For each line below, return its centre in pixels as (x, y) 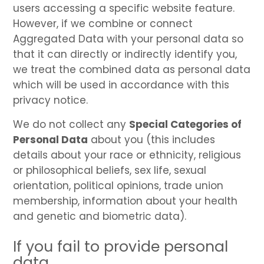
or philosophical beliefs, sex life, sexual (110, 170)
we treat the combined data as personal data (132, 69)
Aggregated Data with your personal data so (128, 39)
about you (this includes (152, 139)
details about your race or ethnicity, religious (127, 155)
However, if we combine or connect (103, 23)
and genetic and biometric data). (100, 216)
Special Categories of (186, 124)
